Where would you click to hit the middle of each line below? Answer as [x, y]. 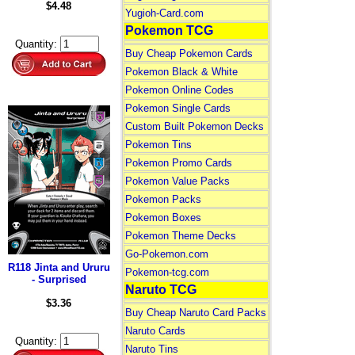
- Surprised [59, 279]
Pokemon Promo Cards [178, 163]
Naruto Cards [155, 331]
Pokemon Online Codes [179, 90]
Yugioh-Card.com [164, 13]
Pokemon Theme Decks [180, 236]
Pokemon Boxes [163, 218]
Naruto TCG [160, 290]
